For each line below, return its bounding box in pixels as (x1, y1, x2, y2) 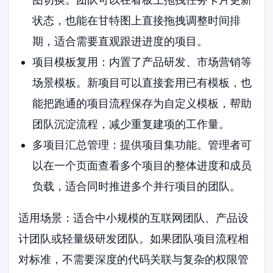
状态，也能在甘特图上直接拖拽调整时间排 (32, 14, 241, 27)
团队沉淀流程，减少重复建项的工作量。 (32, 118, 230, 131)
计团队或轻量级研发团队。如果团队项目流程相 (18, 232, 249, 246)
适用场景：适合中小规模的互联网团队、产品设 (18, 211, 249, 225)
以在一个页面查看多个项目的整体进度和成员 (32, 159, 252, 172)
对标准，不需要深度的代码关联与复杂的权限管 (18, 253, 249, 266)
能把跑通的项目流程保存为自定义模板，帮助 (32, 97, 252, 110)
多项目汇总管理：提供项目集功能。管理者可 (32, 138, 252, 152)
